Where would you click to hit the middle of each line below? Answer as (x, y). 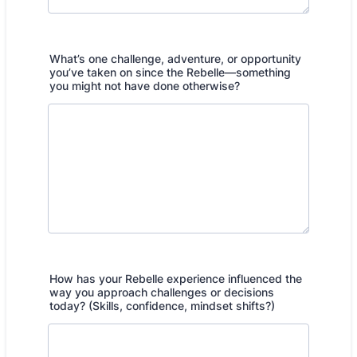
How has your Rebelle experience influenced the (176, 279)
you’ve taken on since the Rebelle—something (170, 72)
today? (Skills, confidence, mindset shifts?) (162, 306)
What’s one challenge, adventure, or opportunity (175, 59)
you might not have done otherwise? (145, 86)
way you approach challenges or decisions (162, 292)
